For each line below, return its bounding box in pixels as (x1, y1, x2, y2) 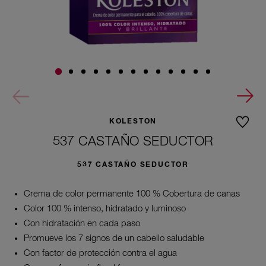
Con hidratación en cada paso (24, 219, 140, 228)
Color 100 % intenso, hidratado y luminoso (24, 204, 186, 213)
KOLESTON (109, 118, 157, 125)
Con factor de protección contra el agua (24, 249, 177, 258)
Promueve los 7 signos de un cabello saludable (24, 234, 204, 243)
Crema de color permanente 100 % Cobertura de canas (24, 189, 240, 198)
